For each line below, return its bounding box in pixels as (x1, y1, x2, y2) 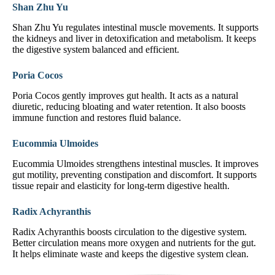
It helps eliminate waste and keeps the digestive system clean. (12, 248, 249, 259)
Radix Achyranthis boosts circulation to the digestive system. (12, 226, 247, 237)
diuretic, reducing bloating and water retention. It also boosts (12, 101, 246, 112)
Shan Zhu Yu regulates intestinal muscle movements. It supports (12, 22, 258, 33)
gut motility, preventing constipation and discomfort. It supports (12, 169, 257, 180)
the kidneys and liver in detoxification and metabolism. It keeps (12, 33, 256, 44)
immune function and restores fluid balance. (12, 112, 181, 123)
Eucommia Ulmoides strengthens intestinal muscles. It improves (12, 158, 258, 169)
